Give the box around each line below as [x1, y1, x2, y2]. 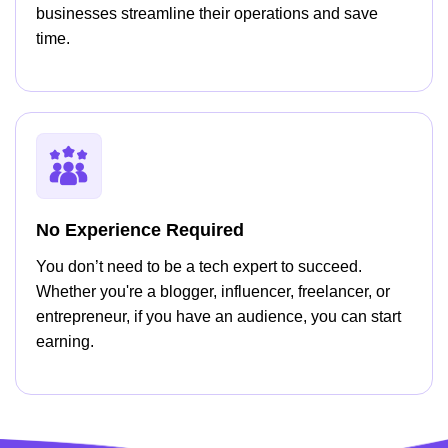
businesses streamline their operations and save [36, 5, 378, 22]
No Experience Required [36, 220, 244, 240]
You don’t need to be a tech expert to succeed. [36, 258, 362, 275]
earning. [36, 333, 98, 350]
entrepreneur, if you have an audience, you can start [36, 308, 401, 325]
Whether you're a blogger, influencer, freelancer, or [36, 283, 390, 300]
